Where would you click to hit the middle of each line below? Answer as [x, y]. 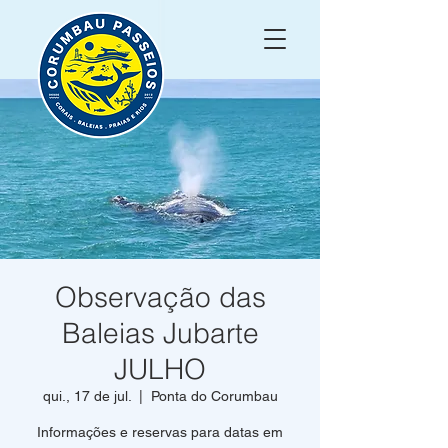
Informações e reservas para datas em [160, 432]
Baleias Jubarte [160, 333]
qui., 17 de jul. [86, 396]
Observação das [160, 297]
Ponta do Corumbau [214, 396]
